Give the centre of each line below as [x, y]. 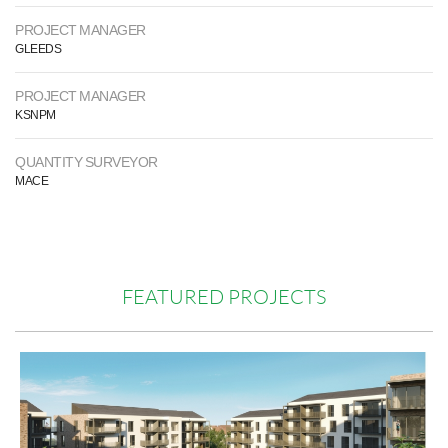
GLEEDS [38, 49]
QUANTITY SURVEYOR [86, 162]
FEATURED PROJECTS [224, 297]
